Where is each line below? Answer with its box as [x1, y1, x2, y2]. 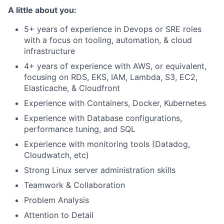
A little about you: [8, 5, 76, 15]
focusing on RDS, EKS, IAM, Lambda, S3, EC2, [24, 72, 197, 82]
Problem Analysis [24, 195, 89, 205]
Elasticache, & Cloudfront [24, 83, 120, 93]
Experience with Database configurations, [24, 113, 182, 123]
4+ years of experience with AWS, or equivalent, [24, 61, 206, 71]
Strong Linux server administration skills [24, 165, 175, 175]
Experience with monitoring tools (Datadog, [24, 139, 190, 149]
